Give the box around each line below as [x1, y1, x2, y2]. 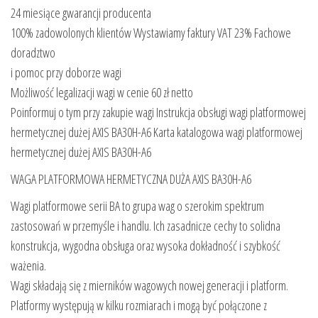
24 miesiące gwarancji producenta [11, 4, 151, 22]
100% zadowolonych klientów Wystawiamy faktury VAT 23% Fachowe [11, 24, 291, 42]
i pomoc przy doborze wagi [11, 64, 121, 82]
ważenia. [11, 257, 46, 275]
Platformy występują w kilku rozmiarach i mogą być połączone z [11, 297, 267, 314]
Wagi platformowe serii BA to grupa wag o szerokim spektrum [11, 197, 264, 215]
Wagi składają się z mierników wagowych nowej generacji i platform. [11, 277, 288, 295]
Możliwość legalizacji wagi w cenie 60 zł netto [11, 84, 193, 102]
